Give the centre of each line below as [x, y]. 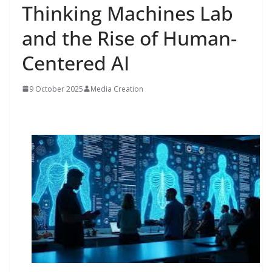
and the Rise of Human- [129, 38]
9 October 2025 [56, 89]
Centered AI [76, 63]
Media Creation [117, 89]
